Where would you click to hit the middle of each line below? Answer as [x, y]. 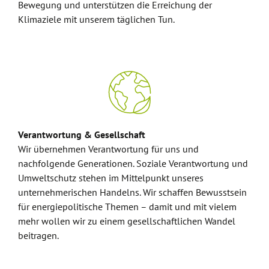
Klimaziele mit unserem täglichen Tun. [96, 19]
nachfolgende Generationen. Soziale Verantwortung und [133, 163]
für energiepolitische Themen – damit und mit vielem [127, 207]
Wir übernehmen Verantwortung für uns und [108, 149]
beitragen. [38, 235]
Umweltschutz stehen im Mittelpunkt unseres [111, 178]
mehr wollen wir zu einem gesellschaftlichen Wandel [127, 221]
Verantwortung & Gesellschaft [82, 134]
